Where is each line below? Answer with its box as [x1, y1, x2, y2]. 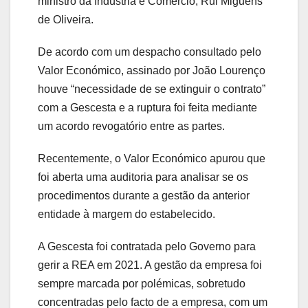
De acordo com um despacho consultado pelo [38, 46, 261, 58]
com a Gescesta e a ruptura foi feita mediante [38, 102, 257, 114]
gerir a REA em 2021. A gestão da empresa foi [38, 259, 262, 272]
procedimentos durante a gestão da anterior [38, 190, 250, 202]
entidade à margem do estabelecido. [38, 208, 218, 221]
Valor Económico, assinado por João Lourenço [38, 65, 265, 77]
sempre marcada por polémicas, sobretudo [38, 278, 245, 290]
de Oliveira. [38, 14, 93, 26]
